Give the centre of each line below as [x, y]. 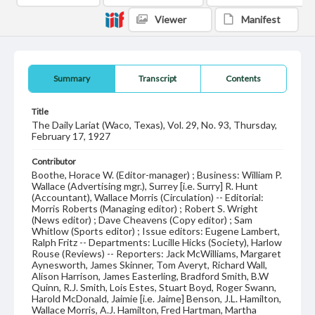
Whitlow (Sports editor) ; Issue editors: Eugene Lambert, [156, 231]
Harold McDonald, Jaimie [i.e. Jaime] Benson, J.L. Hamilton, [156, 298]
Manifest [261, 19]
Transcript [158, 78]
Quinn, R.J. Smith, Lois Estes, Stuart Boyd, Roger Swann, [154, 287]
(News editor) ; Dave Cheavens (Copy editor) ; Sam [142, 220]
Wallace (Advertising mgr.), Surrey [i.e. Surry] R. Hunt [145, 186]
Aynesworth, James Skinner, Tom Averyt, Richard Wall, [149, 265]
